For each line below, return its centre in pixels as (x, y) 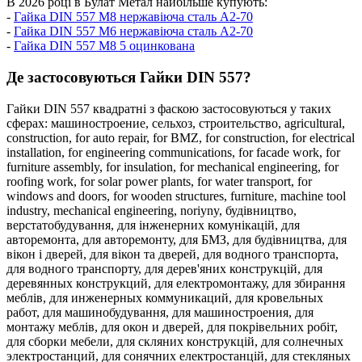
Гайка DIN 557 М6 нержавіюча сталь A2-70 (133, 32)
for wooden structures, (172, 196)
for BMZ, (179, 137)
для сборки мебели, (61, 341)
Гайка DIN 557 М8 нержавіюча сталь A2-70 (133, 17)
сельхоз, (175, 123)
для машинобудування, (107, 312)
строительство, (242, 123)
